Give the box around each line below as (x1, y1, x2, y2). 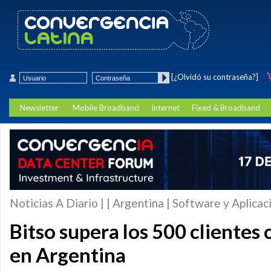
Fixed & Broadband (192, 103, 260, 113)
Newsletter (20, 103, 59, 113)
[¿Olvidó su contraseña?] (171, 72, 258, 82)
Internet (151, 103, 180, 113)
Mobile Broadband (73, 103, 139, 113)
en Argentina (10, 243, 126, 267)
